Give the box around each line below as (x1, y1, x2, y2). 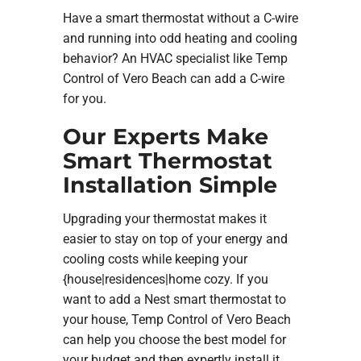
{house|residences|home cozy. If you (62, 271, 268, 287)
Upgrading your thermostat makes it (62, 210, 267, 226)
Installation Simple (62, 172, 277, 199)
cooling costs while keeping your (62, 251, 247, 267)
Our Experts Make (62, 123, 268, 151)
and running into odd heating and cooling (62, 31, 297, 47)
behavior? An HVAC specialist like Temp (62, 51, 288, 67)
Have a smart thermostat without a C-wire (62, 10, 298, 27)
